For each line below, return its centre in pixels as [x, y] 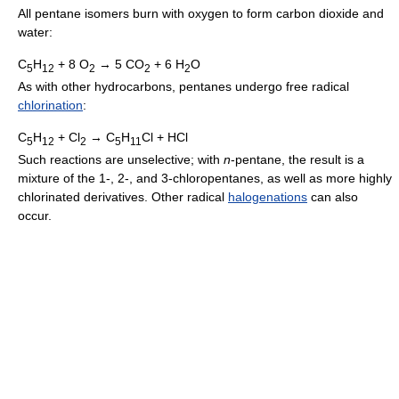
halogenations [268, 197]
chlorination [50, 106]
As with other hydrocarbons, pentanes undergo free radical [183, 87]
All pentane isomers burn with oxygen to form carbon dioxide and [201, 14]
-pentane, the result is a [297, 160]
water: [35, 33]
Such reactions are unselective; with [121, 160]
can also [333, 197]
